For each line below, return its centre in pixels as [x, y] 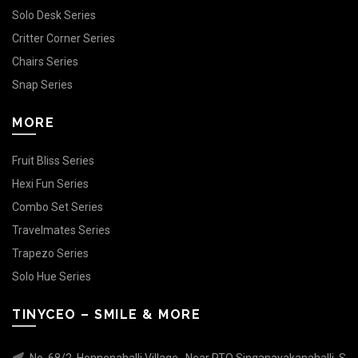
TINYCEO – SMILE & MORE [106, 314]
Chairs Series [45, 61]
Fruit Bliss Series [53, 160]
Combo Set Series [58, 207]
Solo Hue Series [52, 276]
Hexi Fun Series [50, 183]
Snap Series [42, 84]
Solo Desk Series [54, 15]
